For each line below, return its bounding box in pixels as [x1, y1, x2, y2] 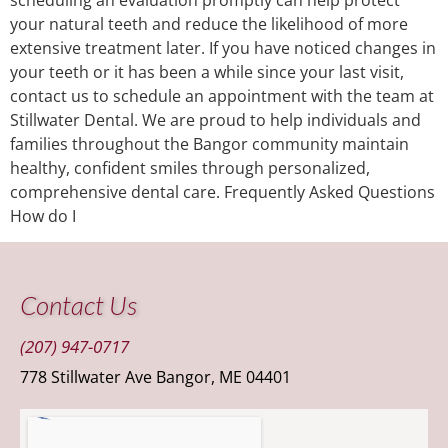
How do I [10, 204, 76, 227]
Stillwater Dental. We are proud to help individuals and [10, 108, 421, 131]
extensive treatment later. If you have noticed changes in [10, 36, 436, 59]
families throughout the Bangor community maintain [10, 132, 409, 155]
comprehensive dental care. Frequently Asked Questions [10, 180, 435, 203]
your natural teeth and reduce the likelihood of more [10, 12, 408, 35]
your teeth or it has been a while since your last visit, [10, 60, 404, 83]
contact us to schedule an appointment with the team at [10, 84, 434, 107]
